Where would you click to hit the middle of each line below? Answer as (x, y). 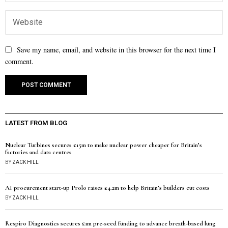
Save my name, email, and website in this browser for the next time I (116, 49)
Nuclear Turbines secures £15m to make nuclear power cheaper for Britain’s (104, 145)
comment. (19, 61)
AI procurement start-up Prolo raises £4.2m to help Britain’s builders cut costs (107, 188)
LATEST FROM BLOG (36, 123)
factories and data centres (38, 152)
